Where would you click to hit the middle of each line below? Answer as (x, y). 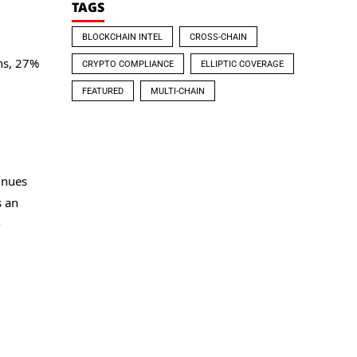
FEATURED (103, 91)
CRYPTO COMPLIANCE (128, 64)
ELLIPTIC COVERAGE (243, 64)
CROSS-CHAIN (219, 37)
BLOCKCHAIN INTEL (123, 37)
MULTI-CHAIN (178, 91)
